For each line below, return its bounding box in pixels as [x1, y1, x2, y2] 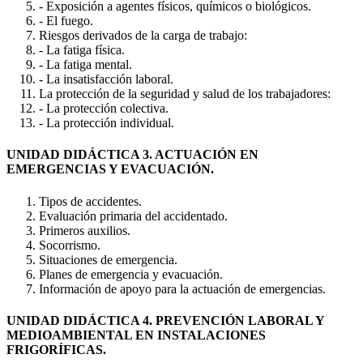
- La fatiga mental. [39, 58, 132, 72]
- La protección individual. [39, 116, 174, 130]
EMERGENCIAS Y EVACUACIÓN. [6, 162, 214, 177]
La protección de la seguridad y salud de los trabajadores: [39, 87, 331, 101]
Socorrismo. [39, 237, 100, 252]
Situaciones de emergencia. [39, 252, 177, 267]
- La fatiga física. [39, 43, 125, 58]
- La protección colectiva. [39, 101, 169, 116]
